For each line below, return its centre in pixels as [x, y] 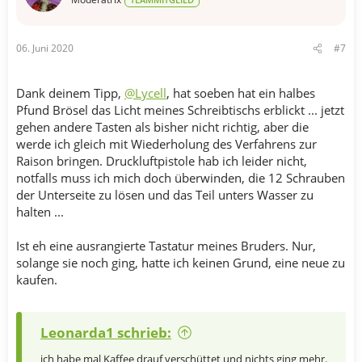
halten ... [40, 212]
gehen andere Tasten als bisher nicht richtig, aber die [162, 127]
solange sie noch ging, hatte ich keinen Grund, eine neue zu [181, 263]
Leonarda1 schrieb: [106, 332]
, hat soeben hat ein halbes [241, 93]
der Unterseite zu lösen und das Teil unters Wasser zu [165, 195]
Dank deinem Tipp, [70, 93]
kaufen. [37, 280]
